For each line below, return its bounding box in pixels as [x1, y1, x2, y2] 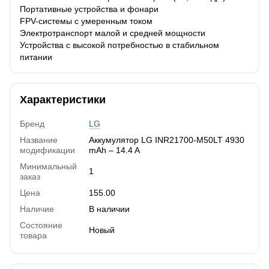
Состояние [20, 220, 62, 231]
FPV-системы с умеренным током [20, 16, 153, 26]
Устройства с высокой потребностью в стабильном [20, 40, 219, 50]
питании [20, 52, 52, 62]
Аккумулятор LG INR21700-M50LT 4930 [89, 135, 244, 145]
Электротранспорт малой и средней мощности [20, 28, 205, 38]
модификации [20, 145, 75, 156]
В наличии [89, 204, 130, 214]
